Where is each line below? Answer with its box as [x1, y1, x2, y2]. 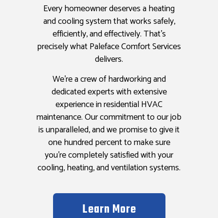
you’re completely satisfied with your [45, 148, 173, 163]
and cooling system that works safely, [43, 14, 175, 29]
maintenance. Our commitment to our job [36, 110, 182, 125]
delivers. [95, 52, 123, 67]
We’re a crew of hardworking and [52, 72, 166, 87]
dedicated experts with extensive [51, 85, 167, 100]
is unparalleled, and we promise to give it [38, 123, 180, 138]
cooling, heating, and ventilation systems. [37, 161, 181, 176]
